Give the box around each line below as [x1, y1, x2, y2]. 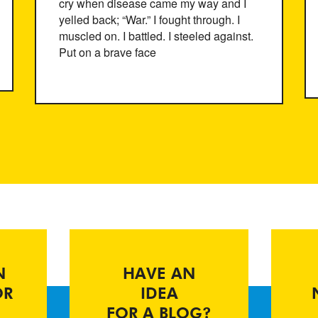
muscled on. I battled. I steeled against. [59, 28, 253, 44]
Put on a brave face [59, 44, 156, 60]
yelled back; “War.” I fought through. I [59, 11, 240, 28]
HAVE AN [123, 267, 195, 283]
